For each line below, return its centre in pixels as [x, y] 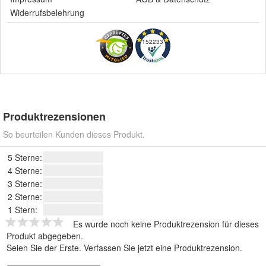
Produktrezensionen [54, 117]
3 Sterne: [25, 184]
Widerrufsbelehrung [47, 13]
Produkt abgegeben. [45, 236]
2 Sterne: [25, 197]
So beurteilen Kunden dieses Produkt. [74, 134]
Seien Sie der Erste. [45, 248]
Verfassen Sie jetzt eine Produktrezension [162, 248]
